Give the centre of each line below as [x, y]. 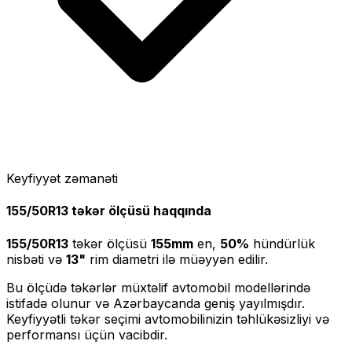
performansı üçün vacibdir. [87, 334]
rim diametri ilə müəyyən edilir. [177, 259]
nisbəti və [34, 259]
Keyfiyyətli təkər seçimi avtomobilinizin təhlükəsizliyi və [168, 319]
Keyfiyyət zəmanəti [62, 179]
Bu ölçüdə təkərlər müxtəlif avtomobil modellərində [158, 287]
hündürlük [282, 243]
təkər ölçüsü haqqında [140, 211]
